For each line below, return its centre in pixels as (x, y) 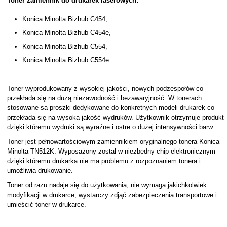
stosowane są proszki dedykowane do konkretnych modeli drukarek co (110, 108)
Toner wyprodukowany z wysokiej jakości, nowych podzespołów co (105, 88)
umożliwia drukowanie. (40, 171)
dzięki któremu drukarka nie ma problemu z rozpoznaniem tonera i (104, 161)
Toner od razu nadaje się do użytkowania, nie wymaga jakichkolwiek (107, 185)
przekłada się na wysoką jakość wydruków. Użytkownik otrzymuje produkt (115, 117)
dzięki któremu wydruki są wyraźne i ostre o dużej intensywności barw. (110, 127)
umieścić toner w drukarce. (46, 204)
